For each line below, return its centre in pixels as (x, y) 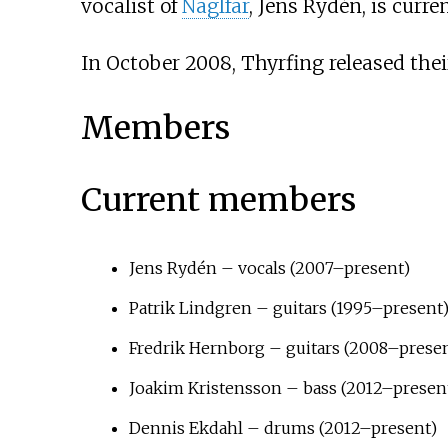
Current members (218, 200)
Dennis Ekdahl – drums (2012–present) (282, 428)
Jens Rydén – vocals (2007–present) (269, 268)
